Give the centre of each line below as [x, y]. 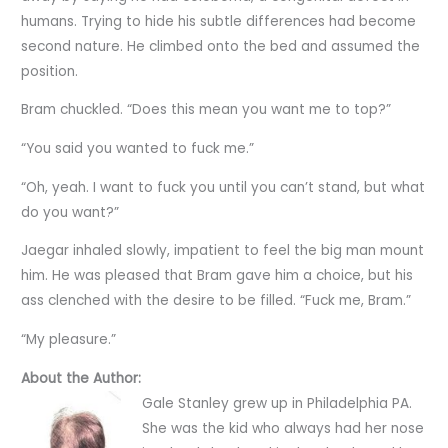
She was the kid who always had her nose [282, 428]
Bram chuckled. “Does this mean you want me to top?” [206, 110]
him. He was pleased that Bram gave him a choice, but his [217, 276]
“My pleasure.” [69, 339]
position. [50, 71]
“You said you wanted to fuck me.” [138, 148]
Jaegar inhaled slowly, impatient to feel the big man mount [223, 251]
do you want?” [70, 212]
